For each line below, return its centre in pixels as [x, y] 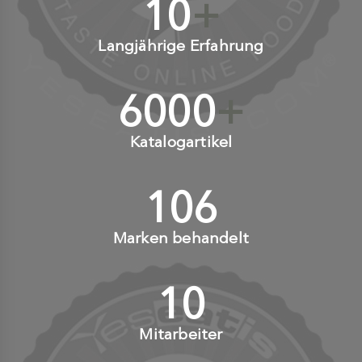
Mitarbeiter [181, 334]
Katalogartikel [181, 141]
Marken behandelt [181, 238]
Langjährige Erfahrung [181, 45]
